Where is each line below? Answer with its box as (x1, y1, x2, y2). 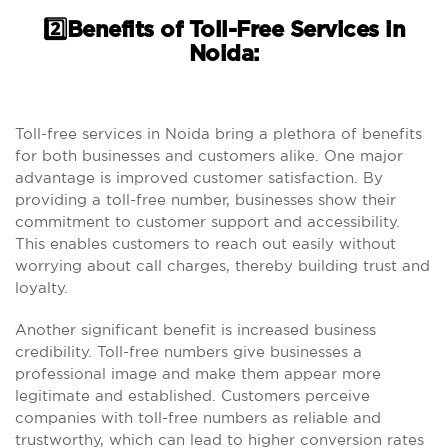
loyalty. (15, 279, 68, 296)
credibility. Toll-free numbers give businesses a (15, 343, 362, 360)
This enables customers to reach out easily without (15, 235, 396, 252)
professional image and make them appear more (15, 365, 381, 382)
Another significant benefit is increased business (15, 321, 376, 338)
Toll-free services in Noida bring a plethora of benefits (15, 125, 422, 142)
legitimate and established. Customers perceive (15, 387, 370, 404)
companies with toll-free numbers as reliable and (15, 409, 381, 426)
